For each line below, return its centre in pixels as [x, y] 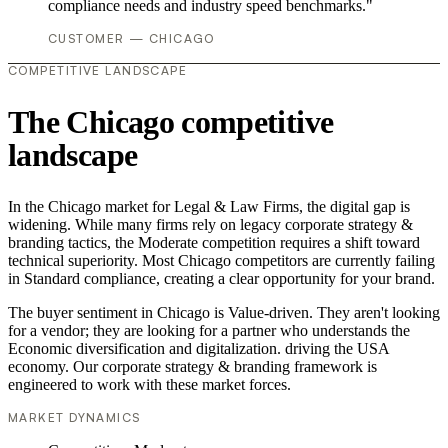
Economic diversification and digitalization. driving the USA [198, 349]
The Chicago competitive [171, 121]
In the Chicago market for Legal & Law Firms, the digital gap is [209, 207]
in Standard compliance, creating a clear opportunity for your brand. [221, 279]
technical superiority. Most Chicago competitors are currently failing [221, 261]
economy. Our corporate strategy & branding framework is [192, 367]
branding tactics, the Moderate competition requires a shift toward [214, 243]
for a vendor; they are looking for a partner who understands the [209, 331]
